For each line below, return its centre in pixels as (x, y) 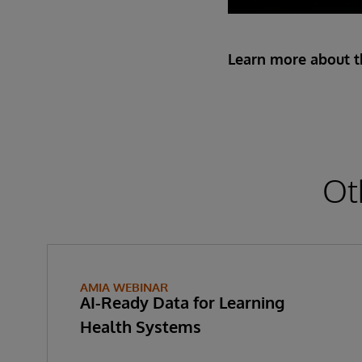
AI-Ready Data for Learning (182, 302)
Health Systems (141, 326)
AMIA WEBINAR (124, 287)
